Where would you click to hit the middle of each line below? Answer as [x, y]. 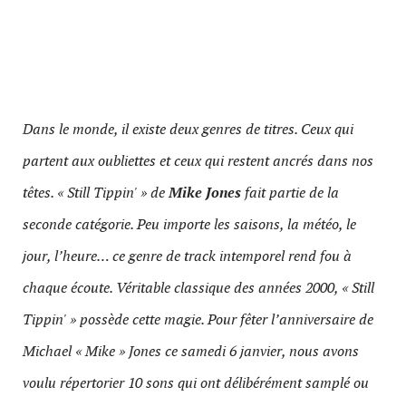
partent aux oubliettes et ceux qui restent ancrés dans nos [198, 161]
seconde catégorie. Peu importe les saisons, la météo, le [189, 224]
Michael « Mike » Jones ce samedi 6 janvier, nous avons [191, 351]
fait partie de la [290, 193]
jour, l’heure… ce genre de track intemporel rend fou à [187, 256]
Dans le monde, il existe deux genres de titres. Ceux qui [188, 129]
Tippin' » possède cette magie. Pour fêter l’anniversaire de [198, 319]
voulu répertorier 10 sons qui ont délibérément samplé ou [196, 383]
